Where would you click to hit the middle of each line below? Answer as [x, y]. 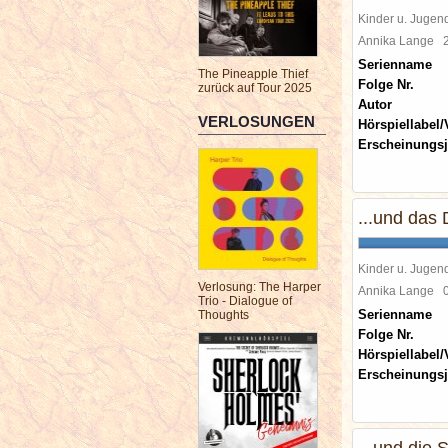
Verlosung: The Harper [259, 287]
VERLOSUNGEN [256, 121]
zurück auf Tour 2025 [255, 88]
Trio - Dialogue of [245, 301]
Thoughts [223, 315]
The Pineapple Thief [253, 74]
